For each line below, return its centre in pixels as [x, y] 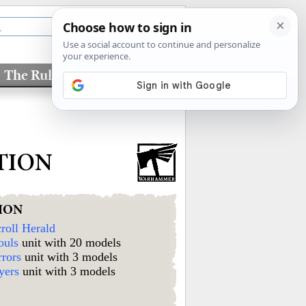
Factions [132, 75]
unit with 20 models [70, 242]
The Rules [35, 75]
